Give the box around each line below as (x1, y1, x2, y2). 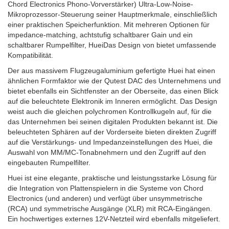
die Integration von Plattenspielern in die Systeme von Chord (8, 184, 203, 193)
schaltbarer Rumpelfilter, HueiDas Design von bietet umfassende (8, 41, 216, 50)
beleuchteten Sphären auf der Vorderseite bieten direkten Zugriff (8, 128, 216, 136)
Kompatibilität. (8, 51, 53, 60)
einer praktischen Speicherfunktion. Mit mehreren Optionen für (8, 20, 210, 29)
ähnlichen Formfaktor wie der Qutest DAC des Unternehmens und (8, 77, 221, 85)
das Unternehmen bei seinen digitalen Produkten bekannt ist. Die (8, 118, 218, 126)
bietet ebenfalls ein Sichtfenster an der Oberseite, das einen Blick (8, 87, 218, 96)
